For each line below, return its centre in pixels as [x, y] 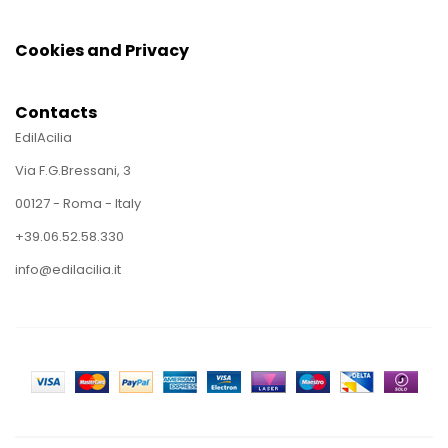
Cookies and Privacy [102, 50]
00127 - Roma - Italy [78, 203]
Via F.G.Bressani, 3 [73, 170]
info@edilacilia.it [68, 269]
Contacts [56, 112]
